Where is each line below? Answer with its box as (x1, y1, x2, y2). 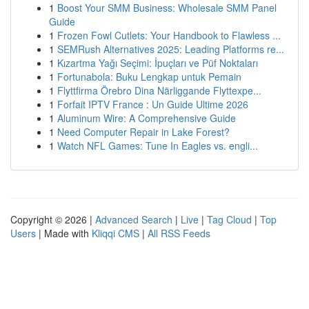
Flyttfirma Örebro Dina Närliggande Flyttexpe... (57, 83, 261, 97)
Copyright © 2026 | (10, 212, 95, 226)
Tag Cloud (207, 212, 252, 226)
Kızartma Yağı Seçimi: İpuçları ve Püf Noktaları (57, 56, 258, 70)
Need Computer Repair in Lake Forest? (57, 125, 230, 139)
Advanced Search (95, 212, 172, 226)
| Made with (36, 226, 92, 240)
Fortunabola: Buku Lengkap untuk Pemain (57, 70, 241, 83)
